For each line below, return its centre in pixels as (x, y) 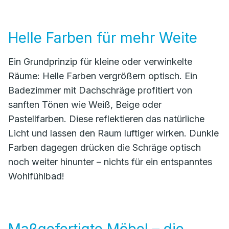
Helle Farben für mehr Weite (103, 38)
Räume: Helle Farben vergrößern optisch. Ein (103, 76)
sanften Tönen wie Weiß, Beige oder (85, 105)
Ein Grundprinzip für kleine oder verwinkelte (100, 62)
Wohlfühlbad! (36, 176)
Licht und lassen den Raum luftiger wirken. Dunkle (113, 133)
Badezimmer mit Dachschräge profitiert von (100, 90)
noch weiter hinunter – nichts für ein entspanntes (110, 162)
